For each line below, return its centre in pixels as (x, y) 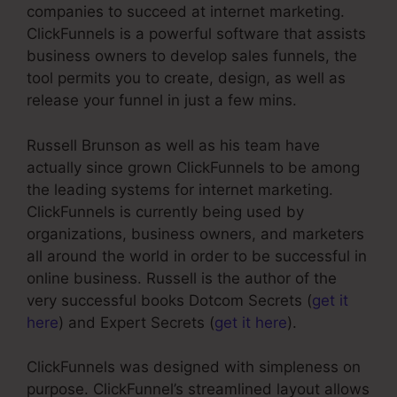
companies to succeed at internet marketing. (186, 12)
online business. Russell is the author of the (182, 278)
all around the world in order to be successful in (197, 256)
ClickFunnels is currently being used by (165, 211)
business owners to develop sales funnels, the (192, 56)
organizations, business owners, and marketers (195, 234)
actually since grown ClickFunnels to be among (193, 167)
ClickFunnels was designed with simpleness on (194, 367)
